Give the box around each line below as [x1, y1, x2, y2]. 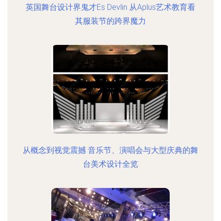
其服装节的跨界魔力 [75, 16, 146, 26]
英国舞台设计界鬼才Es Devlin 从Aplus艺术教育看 [26, 2, 195, 12]
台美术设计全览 [83, 159, 138, 169]
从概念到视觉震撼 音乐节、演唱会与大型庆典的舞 [23, 146, 198, 155]
